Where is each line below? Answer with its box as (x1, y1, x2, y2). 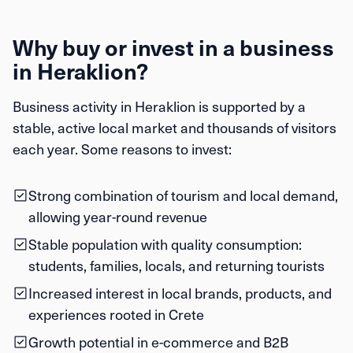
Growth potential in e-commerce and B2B (28, 332, 288, 351)
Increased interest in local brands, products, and (28, 283, 332, 303)
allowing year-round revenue (28, 206, 207, 226)
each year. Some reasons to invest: (13, 139, 232, 158)
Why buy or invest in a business (13, 32, 334, 62)
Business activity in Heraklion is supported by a (13, 96, 306, 116)
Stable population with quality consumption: (28, 234, 302, 254)
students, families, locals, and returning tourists (28, 255, 325, 275)
